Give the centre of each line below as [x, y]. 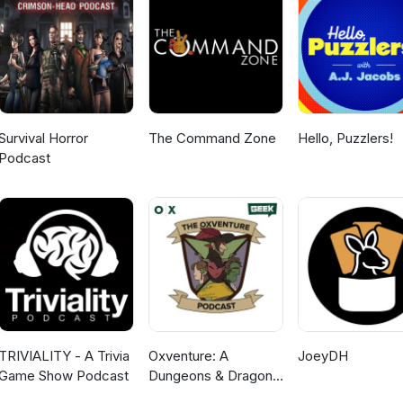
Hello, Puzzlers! [345, 139]
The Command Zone [212, 139]
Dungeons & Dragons [214, 376]
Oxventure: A [188, 356]
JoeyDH [322, 356]
